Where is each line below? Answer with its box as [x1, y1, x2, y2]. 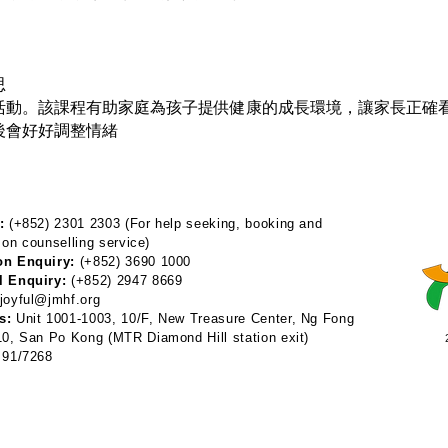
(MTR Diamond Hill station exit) [107, 329, 310, 345]
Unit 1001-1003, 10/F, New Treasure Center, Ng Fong [15, 310, 355, 326]
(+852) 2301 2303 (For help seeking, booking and [4, 215, 323, 231]
